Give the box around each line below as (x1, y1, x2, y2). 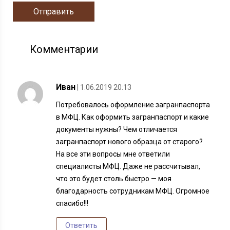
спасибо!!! (56, 199, 89, 208)
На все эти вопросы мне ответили (56, 150, 170, 159)
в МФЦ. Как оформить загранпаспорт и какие (56, 113, 209, 122)
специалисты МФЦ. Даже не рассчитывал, (56, 162, 201, 171)
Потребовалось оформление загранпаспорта (56, 101, 210, 109)
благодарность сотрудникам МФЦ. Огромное (56, 187, 210, 196)
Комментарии (30, 43, 99, 56)
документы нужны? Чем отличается (56, 125, 178, 134)
